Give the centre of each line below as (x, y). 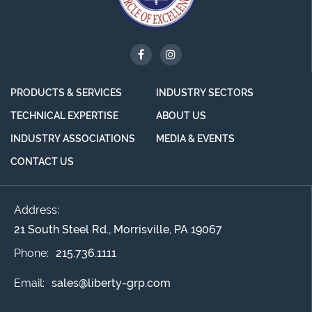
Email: (29, 283)
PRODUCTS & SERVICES (66, 92)
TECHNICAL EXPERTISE (64, 115)
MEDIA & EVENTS (195, 138)
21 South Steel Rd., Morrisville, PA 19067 (118, 229)
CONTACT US (42, 161)
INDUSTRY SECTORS (205, 92)
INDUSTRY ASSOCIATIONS (73, 138)
